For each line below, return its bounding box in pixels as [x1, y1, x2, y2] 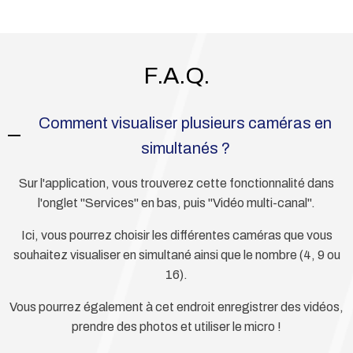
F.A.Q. [143, 63, 210, 89]
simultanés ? [140, 139, 230, 158]
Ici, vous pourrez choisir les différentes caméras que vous [20, 229, 333, 243]
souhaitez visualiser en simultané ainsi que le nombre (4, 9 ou [13, 248, 340, 262]
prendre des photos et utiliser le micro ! [72, 320, 281, 334]
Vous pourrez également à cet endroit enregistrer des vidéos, [9, 300, 344, 314]
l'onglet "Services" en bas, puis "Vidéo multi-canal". [38, 196, 315, 210]
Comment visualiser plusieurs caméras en [39, 114, 333, 132]
